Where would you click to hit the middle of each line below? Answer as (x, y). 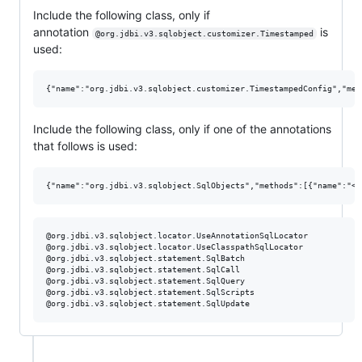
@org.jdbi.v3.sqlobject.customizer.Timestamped (204, 34)
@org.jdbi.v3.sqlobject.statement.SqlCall (143, 270)
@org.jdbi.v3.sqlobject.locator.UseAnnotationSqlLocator (177, 236)
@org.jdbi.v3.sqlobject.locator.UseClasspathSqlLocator (175, 247)
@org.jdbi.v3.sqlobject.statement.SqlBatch (145, 259)
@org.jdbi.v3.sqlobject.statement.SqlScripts (150, 293)
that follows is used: (85, 146)
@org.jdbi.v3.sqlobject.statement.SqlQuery (145, 281)
